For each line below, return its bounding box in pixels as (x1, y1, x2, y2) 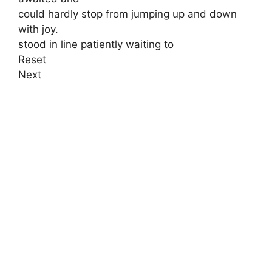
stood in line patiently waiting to (18, 38, 174, 50)
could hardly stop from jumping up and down (18, 8, 237, 20)
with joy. (18, 23, 58, 35)
